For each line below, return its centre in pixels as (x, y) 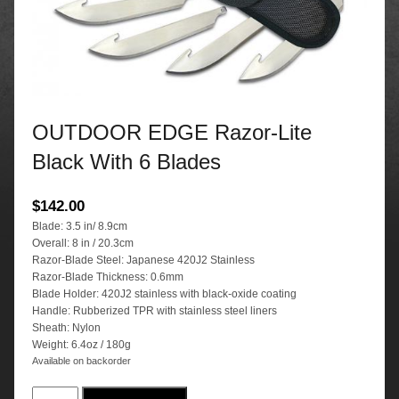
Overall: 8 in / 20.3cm (83, 244)
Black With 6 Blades (126, 162)
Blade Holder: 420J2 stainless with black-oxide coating (164, 294)
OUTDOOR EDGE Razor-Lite (172, 133)
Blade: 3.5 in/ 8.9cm (80, 227)
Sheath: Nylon (66, 328)
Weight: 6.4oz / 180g (81, 345)
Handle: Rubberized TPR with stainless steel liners (155, 311)
